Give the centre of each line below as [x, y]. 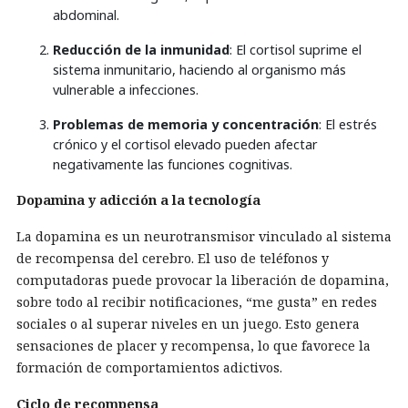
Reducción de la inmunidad [141, 50]
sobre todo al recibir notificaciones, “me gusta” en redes [197, 302]
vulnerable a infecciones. [126, 90]
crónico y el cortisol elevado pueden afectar [185, 144]
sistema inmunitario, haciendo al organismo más [199, 70]
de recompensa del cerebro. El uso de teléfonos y [173, 258]
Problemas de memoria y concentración [186, 124]
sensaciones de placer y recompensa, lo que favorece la [194, 346]
